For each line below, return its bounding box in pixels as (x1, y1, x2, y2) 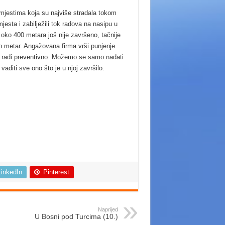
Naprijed (97, 206, 118, 212)
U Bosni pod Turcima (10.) (34, 212, 118, 220)
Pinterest (43, 168, 69, 176)
